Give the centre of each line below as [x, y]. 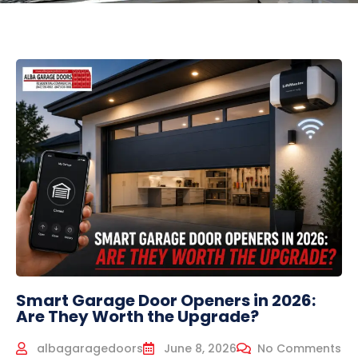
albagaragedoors [90, 348]
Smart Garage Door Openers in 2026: [166, 300]
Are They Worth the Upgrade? [137, 316]
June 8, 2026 [200, 348]
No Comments [299, 348]
